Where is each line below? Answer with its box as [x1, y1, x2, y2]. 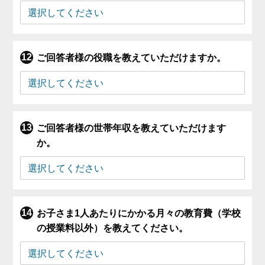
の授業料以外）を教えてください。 [37, 223, 189, 234]
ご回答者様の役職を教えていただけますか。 [37, 53, 227, 63]
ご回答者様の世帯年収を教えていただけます [37, 123, 227, 134]
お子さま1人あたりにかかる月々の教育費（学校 [37, 208, 241, 219]
